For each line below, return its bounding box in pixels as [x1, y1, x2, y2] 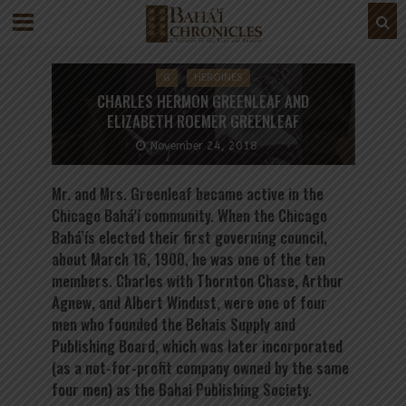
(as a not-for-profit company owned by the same [51, 355, 349, 379]
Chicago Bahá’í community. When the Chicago [51, 203, 327, 227]
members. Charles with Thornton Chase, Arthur [51, 268, 343, 292]
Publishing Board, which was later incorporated [51, 333, 343, 357]
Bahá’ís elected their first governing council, [51, 225, 327, 248]
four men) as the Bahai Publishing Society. [51, 377, 312, 401]
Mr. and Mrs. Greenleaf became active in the [51, 181, 324, 205]
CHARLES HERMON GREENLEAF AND [97, 89, 309, 112]
